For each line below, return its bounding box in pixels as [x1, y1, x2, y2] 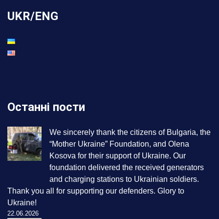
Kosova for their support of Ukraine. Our [49, 152, 186, 160]
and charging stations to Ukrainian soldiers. [49, 175, 199, 184]
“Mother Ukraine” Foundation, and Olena [49, 140, 189, 149]
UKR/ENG [7, 9, 58, 23]
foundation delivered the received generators [49, 163, 204, 172]
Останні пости [7, 100, 85, 114]
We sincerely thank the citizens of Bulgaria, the [49, 128, 211, 137]
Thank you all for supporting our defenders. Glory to [7, 187, 184, 196]
